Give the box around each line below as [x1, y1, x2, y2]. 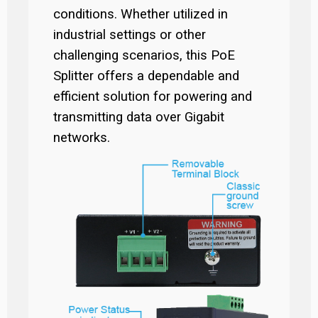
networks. [53, 130, 110, 146]
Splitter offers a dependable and [53, 68, 239, 84]
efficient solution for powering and [53, 89, 252, 104]
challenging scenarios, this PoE [53, 48, 235, 63]
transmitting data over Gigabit [53, 109, 224, 125]
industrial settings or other [53, 27, 206, 43]
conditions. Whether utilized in [53, 6, 228, 22]
